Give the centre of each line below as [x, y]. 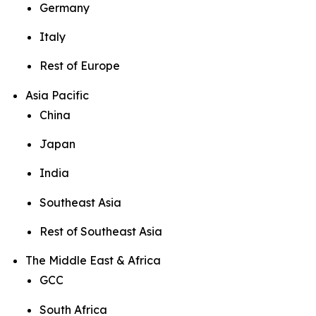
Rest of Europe [80, 66]
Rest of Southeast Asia [101, 231]
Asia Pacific [57, 95]
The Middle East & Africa [93, 261]
